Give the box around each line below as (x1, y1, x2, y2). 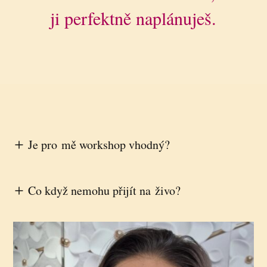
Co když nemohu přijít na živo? (28, 182, 181, 199)
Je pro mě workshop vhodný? (28, 136, 170, 153)
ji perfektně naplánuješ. (49, 6, 216, 30)
